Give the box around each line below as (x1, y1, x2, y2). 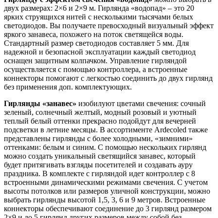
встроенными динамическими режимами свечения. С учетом (4, 178, 208, 186)
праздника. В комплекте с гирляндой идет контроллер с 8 (4, 169, 195, 178)
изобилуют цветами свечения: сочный (76, 99, 206, 108)
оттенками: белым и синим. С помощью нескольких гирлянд (4, 143, 206, 151)
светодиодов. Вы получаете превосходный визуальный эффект (4, 21, 214, 30)
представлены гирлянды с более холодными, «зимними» (4, 134, 193, 143)
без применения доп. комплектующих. (4, 82, 132, 91)
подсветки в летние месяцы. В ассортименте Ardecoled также (4, 125, 208, 134)
